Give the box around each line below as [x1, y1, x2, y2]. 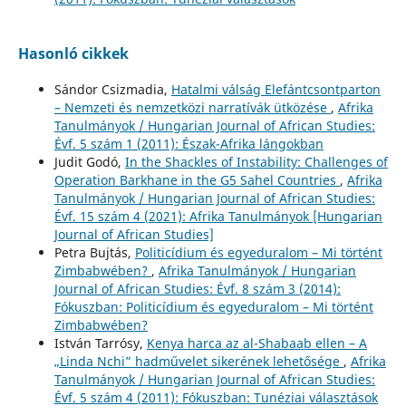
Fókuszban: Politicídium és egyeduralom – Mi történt [53, 297, 373, 315]
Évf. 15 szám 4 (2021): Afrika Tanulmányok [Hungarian [53, 207, 382, 225]
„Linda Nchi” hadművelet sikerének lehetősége [53, 352, 343, 370]
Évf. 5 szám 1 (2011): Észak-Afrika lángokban [53, 134, 324, 152]
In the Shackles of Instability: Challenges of [124, 152, 388, 170]
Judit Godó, [53, 152, 125, 170]
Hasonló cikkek [17, 43, 129, 63]
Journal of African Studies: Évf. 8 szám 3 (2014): [53, 279, 341, 297]
